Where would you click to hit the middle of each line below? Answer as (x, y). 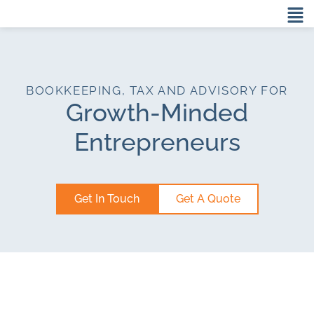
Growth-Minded (157, 112)
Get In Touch (107, 199)
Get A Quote (208, 199)
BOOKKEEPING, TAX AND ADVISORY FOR (157, 90)
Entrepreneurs (157, 142)
